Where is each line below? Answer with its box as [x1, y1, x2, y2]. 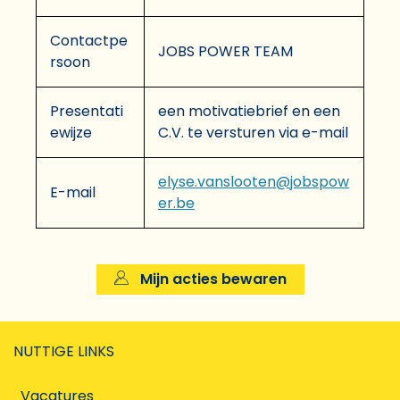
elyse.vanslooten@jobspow [158, 171, 349, 192]
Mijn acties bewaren [136, 268, 287, 289]
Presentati [50, 100, 123, 121]
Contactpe [50, 29, 128, 51]
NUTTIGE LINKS [13, 340, 114, 362]
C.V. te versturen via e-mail [158, 121, 348, 143]
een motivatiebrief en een [158, 100, 340, 121]
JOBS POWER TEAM [158, 40, 293, 62]
